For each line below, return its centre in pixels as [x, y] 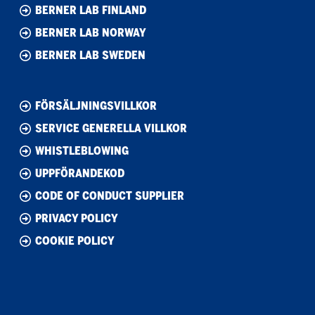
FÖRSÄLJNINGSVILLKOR [96, 105]
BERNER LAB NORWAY [91, 32]
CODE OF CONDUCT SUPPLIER [110, 195]
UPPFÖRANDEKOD [80, 173]
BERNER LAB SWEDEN [90, 55]
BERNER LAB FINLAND [91, 10]
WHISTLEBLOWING [82, 150]
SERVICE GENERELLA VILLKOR [111, 128]
